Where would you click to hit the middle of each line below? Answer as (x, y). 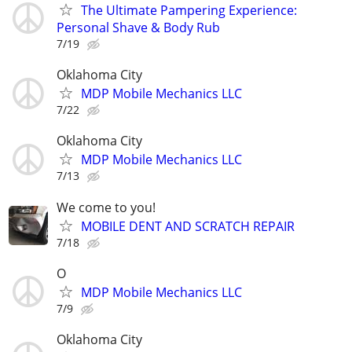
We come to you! (106, 207)
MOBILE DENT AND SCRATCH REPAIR (188, 226)
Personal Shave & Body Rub (138, 27)
